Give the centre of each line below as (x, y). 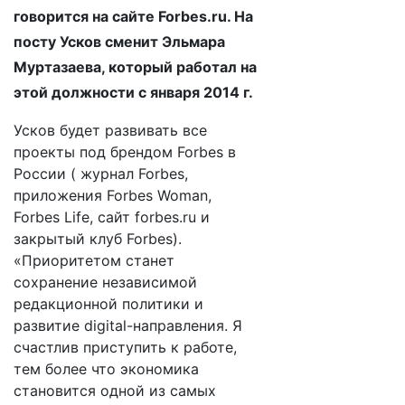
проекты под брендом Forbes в (125, 152)
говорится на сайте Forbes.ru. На (133, 16)
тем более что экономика (106, 369)
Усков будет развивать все (110, 130)
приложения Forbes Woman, (113, 195)
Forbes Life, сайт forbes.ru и (112, 217)
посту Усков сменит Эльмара (119, 42)
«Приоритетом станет (94, 260)
